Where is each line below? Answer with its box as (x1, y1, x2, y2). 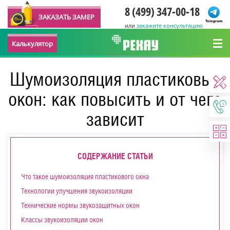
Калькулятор (12, 39, 53, 48)
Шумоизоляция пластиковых (9, 68, 221, 90)
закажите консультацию (137, 22, 203, 29)
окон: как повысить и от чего (8, 88, 222, 110)
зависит (86, 108, 144, 130)
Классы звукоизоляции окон (21, 216, 103, 224)
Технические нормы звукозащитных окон (21, 201, 140, 209)
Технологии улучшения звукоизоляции (21, 187, 132, 195)
